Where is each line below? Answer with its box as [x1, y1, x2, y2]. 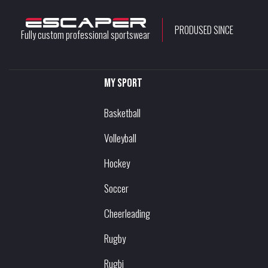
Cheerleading [104, 206, 150, 221]
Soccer [104, 181, 129, 196]
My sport [104, 76, 142, 91]
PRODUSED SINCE [175, 22, 233, 37]
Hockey [104, 156, 130, 171]
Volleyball [104, 130, 136, 146]
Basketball [104, 105, 141, 121]
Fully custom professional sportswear [21, 27, 150, 42]
